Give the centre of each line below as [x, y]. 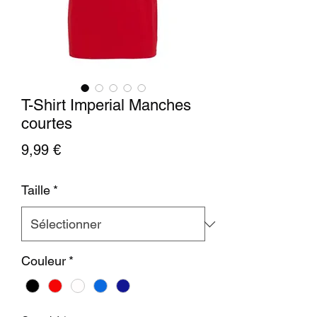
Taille [36, 190]
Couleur [44, 261]
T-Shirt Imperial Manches [106, 105]
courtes [47, 123]
